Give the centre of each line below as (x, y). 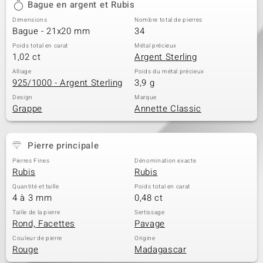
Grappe (27, 109)
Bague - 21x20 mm (51, 31)
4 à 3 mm (32, 198)
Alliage (22, 72)
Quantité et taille (36, 187)
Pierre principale (63, 146)
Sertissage (150, 213)
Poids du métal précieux (169, 72)
